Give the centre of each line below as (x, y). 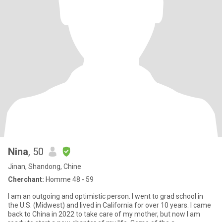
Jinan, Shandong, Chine (45, 166)
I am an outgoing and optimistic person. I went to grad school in (106, 196)
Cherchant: (26, 179)
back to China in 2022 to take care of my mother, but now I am (104, 214)
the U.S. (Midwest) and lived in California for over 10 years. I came (110, 205)
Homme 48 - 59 (69, 179)
